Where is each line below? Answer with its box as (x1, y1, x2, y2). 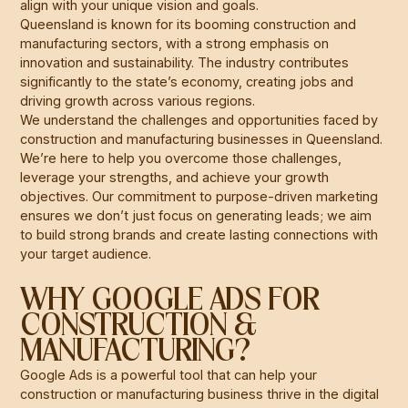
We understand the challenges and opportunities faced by (20, 111, 379, 127)
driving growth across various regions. (20, 92, 256, 108)
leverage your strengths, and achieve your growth (20, 168, 330, 185)
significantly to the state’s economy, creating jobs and (20, 73, 354, 89)
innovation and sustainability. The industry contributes (20, 54, 350, 70)
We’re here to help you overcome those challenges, (20, 149, 342, 166)
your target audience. (20, 245, 152, 261)
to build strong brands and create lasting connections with (20, 226, 379, 242)
